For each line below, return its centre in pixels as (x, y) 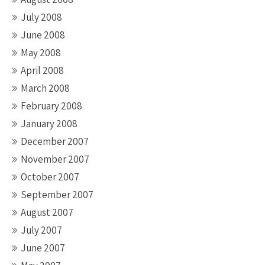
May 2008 (41, 53)
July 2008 (41, 17)
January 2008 (49, 124)
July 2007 (41, 230)
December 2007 (55, 141)
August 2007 (47, 212)
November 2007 (55, 159)
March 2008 (45, 88)
